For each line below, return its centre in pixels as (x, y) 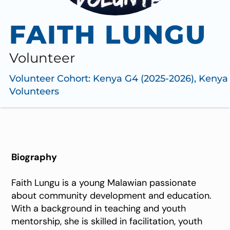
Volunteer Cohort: (50, 79)
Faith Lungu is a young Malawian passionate (104, 183)
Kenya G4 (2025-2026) (143, 79)
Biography (34, 157)
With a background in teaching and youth (99, 209)
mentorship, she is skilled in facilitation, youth (107, 222)
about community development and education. (112, 196)
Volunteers (34, 92)
